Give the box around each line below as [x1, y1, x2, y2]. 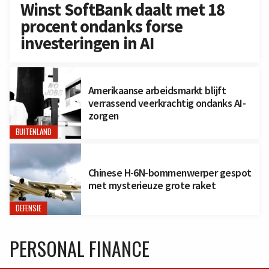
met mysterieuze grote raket [88, 178, 216, 193]
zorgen [88, 109, 119, 122]
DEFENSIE [15, 202, 41, 214]
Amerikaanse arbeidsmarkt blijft [88, 83, 226, 97]
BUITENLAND [15, 126, 52, 138]
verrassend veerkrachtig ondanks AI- [88, 96, 246, 110]
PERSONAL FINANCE [10, 234, 150, 262]
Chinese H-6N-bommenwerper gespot [88, 166, 252, 180]
